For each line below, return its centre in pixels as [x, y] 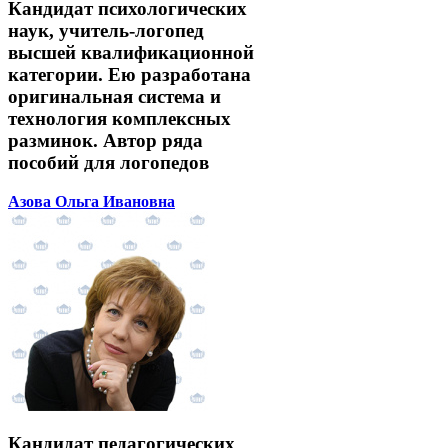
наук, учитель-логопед [106, 30]
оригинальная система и [114, 96]
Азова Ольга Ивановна [91, 201]
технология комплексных [119, 118]
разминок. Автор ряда [105, 140]
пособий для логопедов [108, 162]
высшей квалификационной [131, 52]
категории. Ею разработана [129, 74]
